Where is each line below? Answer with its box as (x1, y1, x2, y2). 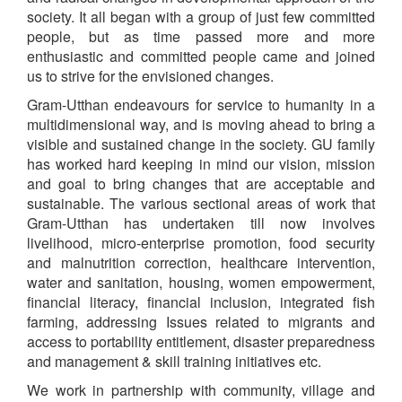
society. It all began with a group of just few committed (27, 5, 375, 27)
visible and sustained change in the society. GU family (27, 133, 375, 154)
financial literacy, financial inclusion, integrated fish (27, 291, 375, 312)
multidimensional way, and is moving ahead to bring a (27, 113, 375, 135)
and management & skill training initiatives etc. (27, 350, 321, 371)
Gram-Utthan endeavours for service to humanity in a (27, 93, 375, 115)
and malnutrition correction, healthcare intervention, (27, 251, 375, 273)
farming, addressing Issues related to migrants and (27, 310, 375, 332)
